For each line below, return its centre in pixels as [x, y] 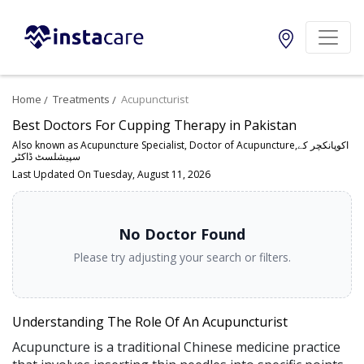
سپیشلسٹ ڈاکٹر [46, 157]
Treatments [81, 100]
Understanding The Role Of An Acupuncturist [150, 322]
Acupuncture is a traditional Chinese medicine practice [176, 347]
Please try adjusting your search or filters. [182, 258]
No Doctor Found [182, 234]
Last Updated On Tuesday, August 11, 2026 [111, 175]
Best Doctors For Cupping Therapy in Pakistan [154, 126]
